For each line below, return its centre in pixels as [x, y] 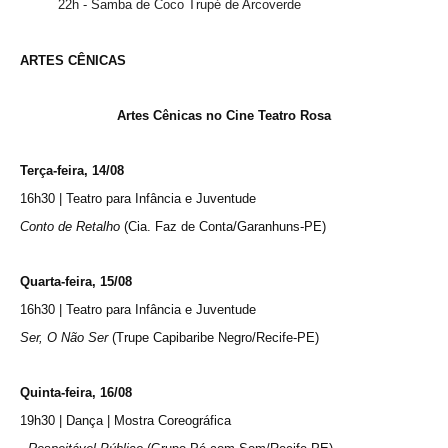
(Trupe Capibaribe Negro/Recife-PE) [213, 337]
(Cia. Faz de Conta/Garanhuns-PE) [223, 226]
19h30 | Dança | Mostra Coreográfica [125, 420]
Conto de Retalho [70, 226]
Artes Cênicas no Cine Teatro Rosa [224, 115]
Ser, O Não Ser [64, 337]
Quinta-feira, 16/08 [76, 392]
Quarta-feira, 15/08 [76, 281]
